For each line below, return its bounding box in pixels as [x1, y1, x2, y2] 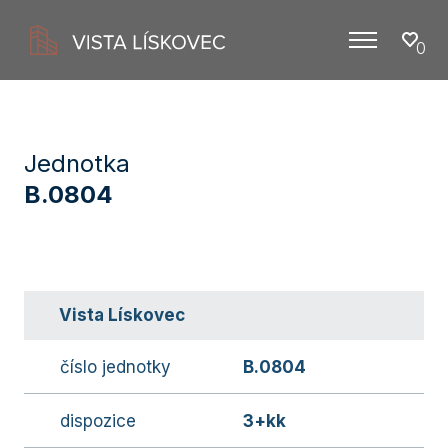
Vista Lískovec [59, 305, 185, 325]
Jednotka [24, 149, 130, 178]
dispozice [60, 411, 136, 431]
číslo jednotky [60, 357, 171, 377]
